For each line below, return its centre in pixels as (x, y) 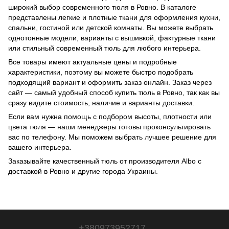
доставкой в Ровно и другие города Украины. (83, 171)
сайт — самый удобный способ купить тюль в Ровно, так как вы (114, 93)
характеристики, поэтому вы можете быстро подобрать (101, 72)
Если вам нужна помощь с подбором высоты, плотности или (110, 117)
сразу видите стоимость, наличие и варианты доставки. (101, 103)
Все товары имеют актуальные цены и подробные (93, 62)
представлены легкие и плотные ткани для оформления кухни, (114, 18)
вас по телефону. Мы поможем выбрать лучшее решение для (112, 137)
